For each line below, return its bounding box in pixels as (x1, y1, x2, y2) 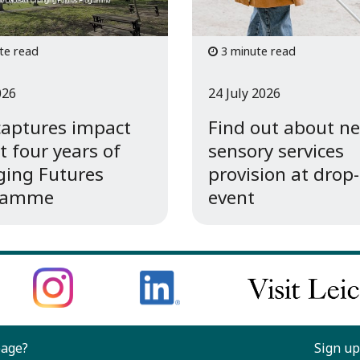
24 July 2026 (207, 84, 280, 103)
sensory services (207, 138, 344, 164)
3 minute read (217, 43, 296, 59)
